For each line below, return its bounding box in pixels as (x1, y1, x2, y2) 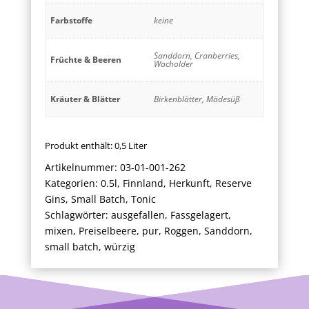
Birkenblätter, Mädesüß (154, 93, 240, 106)
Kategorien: (44, 177, 101, 190)
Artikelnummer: (44, 161, 120, 175)
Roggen (163, 224, 199, 238)
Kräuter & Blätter (50, 93, 120, 106)
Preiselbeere (78, 224, 137, 238)
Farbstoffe (50, 14, 92, 27)
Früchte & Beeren (50, 54, 121, 66)
